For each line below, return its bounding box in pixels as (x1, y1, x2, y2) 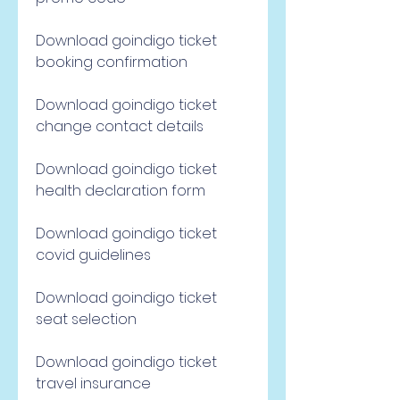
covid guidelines (36, 245, 151, 265)
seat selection (36, 309, 137, 329)
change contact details (36, 116, 204, 137)
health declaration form (36, 180, 205, 201)
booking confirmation (36, 52, 187, 72)
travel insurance (36, 373, 151, 394)
